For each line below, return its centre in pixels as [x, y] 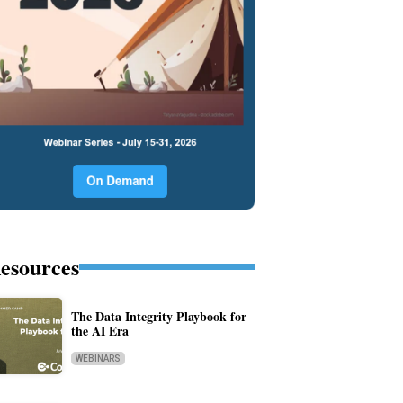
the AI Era [99, 331]
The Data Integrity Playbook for [158, 317]
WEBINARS [98, 359]
